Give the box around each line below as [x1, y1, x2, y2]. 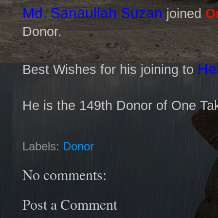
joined [163, 6, 205, 21]
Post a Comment [22, 194, 117, 214]
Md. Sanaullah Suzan [22, 4, 163, 21]
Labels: [22, 140, 63, 153]
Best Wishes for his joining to [22, 62, 198, 77]
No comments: [22, 164, 107, 184]
